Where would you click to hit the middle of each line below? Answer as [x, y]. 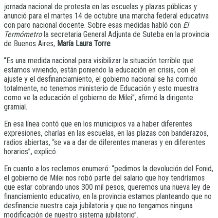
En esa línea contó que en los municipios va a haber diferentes [98, 124]
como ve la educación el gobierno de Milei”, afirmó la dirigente [99, 98]
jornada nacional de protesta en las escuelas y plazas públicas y [100, 7]
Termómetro [23, 35]
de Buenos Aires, [30, 44]
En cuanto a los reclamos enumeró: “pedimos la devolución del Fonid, [109, 169]
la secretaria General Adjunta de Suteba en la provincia [126, 35]
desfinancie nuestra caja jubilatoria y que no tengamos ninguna [98, 206]
